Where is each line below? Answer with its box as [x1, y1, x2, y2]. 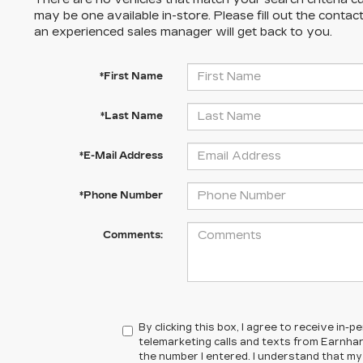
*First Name [99, 70, 163, 82]
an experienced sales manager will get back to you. [34, 24, 332, 39]
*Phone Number [79, 189, 163, 201]
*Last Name [100, 109, 163, 122]
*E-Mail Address [79, 149, 163, 161]
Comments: [102, 228, 163, 241]
